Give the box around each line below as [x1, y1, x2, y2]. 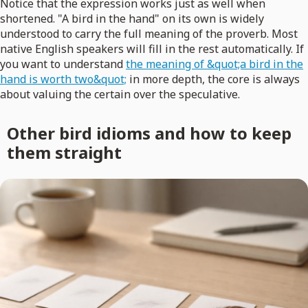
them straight [6, 141, 122, 164]
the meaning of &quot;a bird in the [126, 56, 303, 72]
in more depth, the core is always [126, 71, 300, 87]
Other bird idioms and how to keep [6, 122, 291, 145]
